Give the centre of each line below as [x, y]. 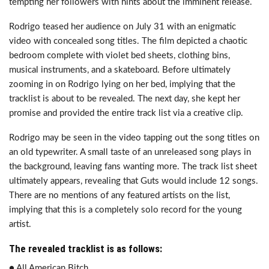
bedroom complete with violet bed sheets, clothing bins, [119, 56]
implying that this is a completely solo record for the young [125, 210]
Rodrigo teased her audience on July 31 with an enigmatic [122, 27]
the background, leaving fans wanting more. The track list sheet [133, 167]
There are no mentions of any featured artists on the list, [119, 195]
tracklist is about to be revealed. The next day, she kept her [125, 99]
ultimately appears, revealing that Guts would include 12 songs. [134, 181]
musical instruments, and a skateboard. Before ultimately [120, 70]
